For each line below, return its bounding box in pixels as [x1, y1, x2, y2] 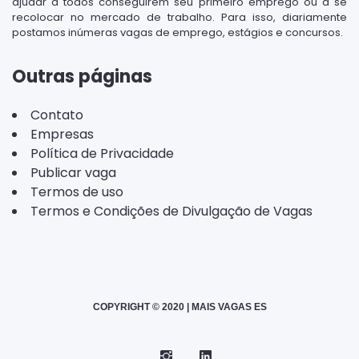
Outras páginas [12, 64, 152, 90]
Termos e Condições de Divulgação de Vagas [30, 202, 313, 221]
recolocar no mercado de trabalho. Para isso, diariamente [12, 10, 347, 26]
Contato [30, 106, 83, 125]
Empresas [30, 125, 94, 144]
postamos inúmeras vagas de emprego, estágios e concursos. [12, 25, 343, 41]
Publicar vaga [30, 163, 116, 183]
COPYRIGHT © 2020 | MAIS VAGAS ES [92, 301, 267, 313]
